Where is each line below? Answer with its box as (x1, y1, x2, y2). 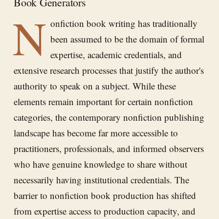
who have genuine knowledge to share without (14, 157, 187, 170)
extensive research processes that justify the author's (14, 64, 204, 76)
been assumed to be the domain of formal (50, 32, 204, 45)
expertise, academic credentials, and (50, 48, 182, 61)
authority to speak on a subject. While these (14, 79, 176, 92)
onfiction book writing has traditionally (50, 17, 197, 29)
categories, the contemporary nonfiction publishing (14, 110, 204, 123)
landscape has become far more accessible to (14, 126, 178, 139)
